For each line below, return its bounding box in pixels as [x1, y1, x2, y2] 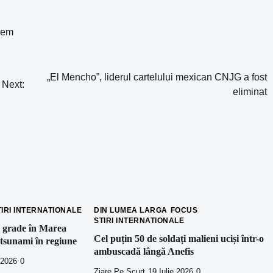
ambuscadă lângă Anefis [94, 246, 194, 257]
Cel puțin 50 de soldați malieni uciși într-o [94, 233, 264, 244]
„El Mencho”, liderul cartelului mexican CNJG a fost [47, 72, 267, 83]
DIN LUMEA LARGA [94, 206, 168, 215]
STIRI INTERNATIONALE [94, 216, 185, 225]
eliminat [233, 87, 267, 97]
